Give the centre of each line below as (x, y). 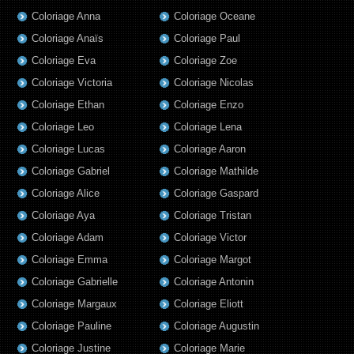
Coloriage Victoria (72, 83)
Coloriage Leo (63, 127)
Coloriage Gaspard (216, 194)
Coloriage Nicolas (214, 83)
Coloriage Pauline (72, 326)
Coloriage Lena (208, 127)
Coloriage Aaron (210, 149)
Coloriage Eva (64, 61)
